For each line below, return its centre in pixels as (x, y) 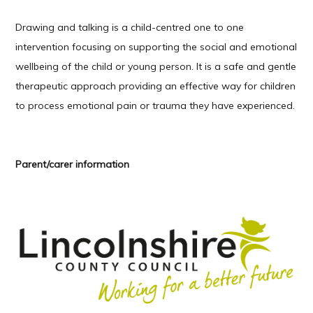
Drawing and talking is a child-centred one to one (130, 27)
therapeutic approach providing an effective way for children (156, 86)
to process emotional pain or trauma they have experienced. (155, 105)
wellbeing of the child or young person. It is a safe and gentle (156, 66)
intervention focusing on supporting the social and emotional (156, 46)
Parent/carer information (73, 164)
